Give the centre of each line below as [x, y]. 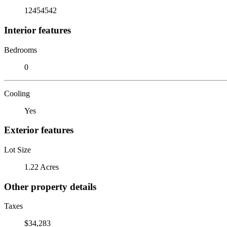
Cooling [17, 93]
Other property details [50, 186]
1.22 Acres [42, 167]
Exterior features [39, 130]
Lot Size [17, 149]
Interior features [37, 30]
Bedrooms [21, 50]
